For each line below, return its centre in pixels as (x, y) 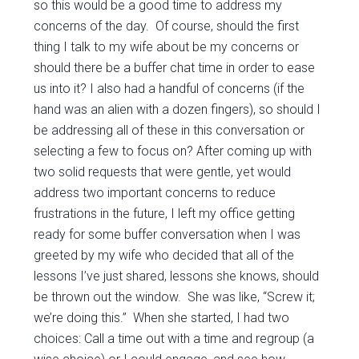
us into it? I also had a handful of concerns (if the (169, 89)
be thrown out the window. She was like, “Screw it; (175, 297)
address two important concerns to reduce (155, 193)
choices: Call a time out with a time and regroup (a (174, 339)
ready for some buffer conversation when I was (167, 234)
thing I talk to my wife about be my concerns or (167, 47)
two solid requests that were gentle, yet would (163, 172)
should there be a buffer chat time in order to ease (175, 68)
